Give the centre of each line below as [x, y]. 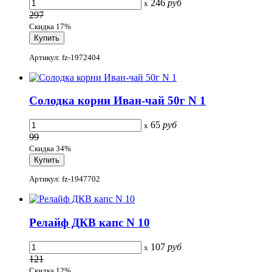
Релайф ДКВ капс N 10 [90, 223]
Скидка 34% [50, 149]
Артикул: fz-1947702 [65, 179]
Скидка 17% [50, 27]
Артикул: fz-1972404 [65, 57]
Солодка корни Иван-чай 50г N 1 [117, 101]
